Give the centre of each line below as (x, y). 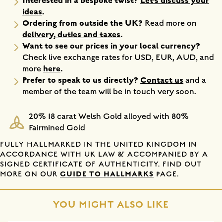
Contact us (162, 80)
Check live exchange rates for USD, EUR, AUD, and (118, 57)
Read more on (171, 23)
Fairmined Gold (57, 128)
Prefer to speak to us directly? (82, 80)
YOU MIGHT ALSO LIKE (111, 204)
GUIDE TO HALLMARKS (107, 174)
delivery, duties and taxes (72, 34)
